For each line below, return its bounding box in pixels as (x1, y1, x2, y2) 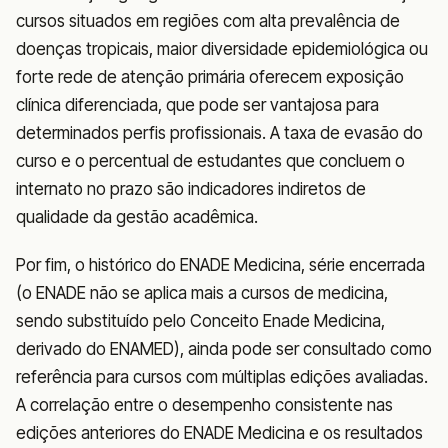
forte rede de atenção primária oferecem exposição (16, 67, 404, 88)
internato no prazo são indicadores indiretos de (16, 179, 366, 200)
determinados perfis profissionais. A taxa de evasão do (16, 123, 423, 144)
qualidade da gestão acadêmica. (16, 207, 258, 228)
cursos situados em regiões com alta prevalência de (16, 11, 400, 32)
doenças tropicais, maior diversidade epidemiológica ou (16, 39, 428, 60)
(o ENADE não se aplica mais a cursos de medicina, (16, 283, 388, 304)
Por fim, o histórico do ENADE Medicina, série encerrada (16, 255, 425, 276)
